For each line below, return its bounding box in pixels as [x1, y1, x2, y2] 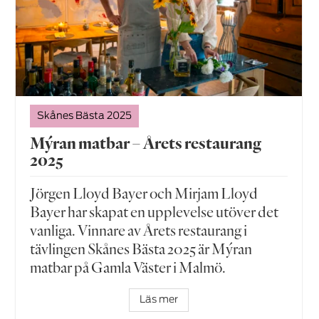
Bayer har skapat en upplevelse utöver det [30, 202, 279, 221]
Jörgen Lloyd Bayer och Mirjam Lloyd [30, 184, 258, 203]
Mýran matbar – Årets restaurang [30, 132, 262, 154]
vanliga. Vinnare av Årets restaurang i [30, 221, 248, 240]
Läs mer [140, 295, 178, 305]
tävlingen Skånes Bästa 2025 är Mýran [30, 239, 253, 258]
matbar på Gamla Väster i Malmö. [30, 258, 226, 277]
